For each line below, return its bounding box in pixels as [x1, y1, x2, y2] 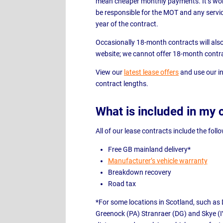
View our [96, 68, 124, 76]
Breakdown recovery [108, 168, 171, 176]
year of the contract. [96, 20, 158, 28]
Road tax [108, 180, 136, 188]
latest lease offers [124, 68, 179, 76]
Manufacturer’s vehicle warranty [108, 157, 208, 165]
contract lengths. [96, 80, 150, 88]
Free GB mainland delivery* [108, 145, 191, 153]
